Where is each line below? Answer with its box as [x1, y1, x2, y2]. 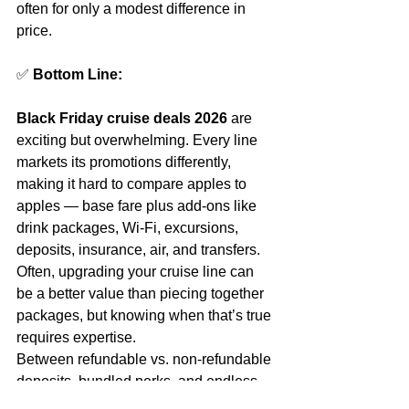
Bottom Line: [33, 67, 122, 83]
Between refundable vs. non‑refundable [16, 351, 275, 368]
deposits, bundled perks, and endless [16, 373, 261, 390]
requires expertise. [16, 330, 136, 346]
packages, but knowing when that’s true [16, 308, 275, 324]
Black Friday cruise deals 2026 [16, 110, 227, 127]
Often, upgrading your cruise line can [16, 264, 257, 280]
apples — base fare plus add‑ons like [16, 198, 260, 215]
